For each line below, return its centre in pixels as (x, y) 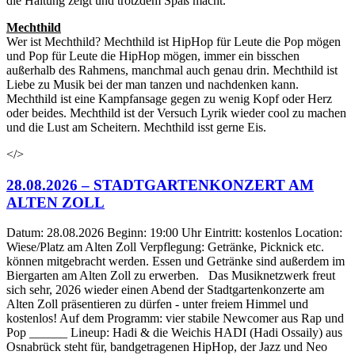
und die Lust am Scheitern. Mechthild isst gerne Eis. (136, 127)
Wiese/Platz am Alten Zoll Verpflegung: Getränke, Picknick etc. (165, 247)
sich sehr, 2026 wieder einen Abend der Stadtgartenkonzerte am (165, 290)
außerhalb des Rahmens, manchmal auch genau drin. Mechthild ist (172, 70)
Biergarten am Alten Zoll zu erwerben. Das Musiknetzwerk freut (171, 276)
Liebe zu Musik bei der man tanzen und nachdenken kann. (153, 84)
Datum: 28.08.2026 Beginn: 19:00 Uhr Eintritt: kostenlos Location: (174, 233)
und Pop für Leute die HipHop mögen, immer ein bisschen (153, 55)
